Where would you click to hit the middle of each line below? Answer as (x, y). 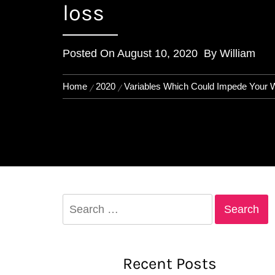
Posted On (90, 53)
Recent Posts (169, 264)
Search (79, 202)
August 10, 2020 (157, 53)
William (238, 53)
